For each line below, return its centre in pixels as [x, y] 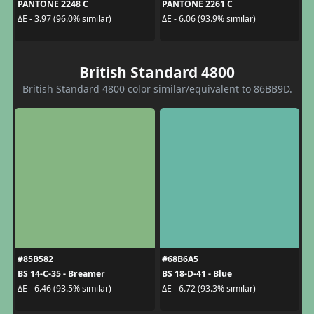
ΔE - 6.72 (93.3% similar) [209, 288]
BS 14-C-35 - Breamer [61, 273]
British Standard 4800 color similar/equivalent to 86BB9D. [157, 88]
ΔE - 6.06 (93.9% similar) [209, 19]
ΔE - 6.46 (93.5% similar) [64, 288]
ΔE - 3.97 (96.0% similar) [64, 19]
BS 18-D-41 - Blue [197, 273]
